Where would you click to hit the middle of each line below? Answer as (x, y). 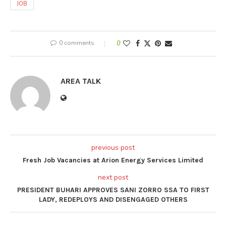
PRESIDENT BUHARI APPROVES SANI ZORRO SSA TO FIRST (113, 190)
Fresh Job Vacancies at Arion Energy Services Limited (113, 160)
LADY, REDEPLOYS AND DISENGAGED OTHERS (113, 199)
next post (113, 177)
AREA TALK (81, 81)
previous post (113, 147)
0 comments (76, 43)
